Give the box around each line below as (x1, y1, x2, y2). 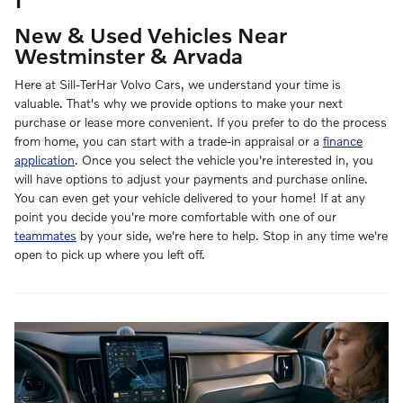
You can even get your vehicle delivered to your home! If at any (14, 189, 365, 205)
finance (323, 132, 363, 148)
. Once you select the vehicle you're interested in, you (75, 151, 373, 167)
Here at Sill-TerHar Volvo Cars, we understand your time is (14, 76, 341, 92)
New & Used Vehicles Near (14, 22, 287, 49)
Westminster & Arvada (14, 42, 243, 69)
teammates (14, 227, 76, 243)
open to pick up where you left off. (14, 246, 205, 262)
